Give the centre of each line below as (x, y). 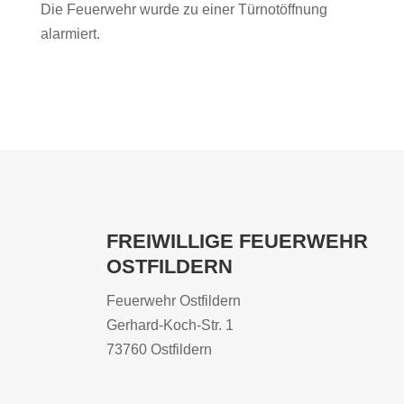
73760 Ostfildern (159, 349)
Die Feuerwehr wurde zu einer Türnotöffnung (184, 9)
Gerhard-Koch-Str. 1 (170, 325)
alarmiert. (70, 34)
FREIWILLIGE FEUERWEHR (237, 241)
